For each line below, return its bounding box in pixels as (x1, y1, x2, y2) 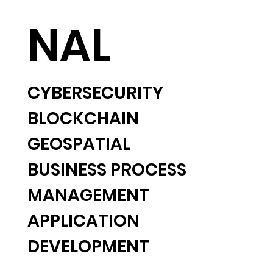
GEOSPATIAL (27, 132, 130, 157)
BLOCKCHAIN (27, 107, 139, 131)
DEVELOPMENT (27, 235, 149, 259)
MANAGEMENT (27, 183, 149, 208)
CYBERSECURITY (27, 81, 163, 105)
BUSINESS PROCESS (27, 158, 186, 182)
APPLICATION (27, 209, 140, 233)
